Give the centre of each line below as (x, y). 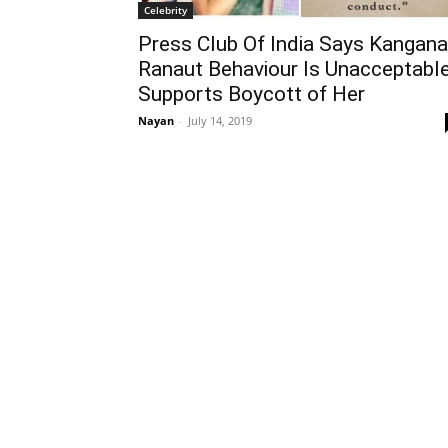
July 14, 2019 (220, 121)
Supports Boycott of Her (251, 94)
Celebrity (165, 10)
